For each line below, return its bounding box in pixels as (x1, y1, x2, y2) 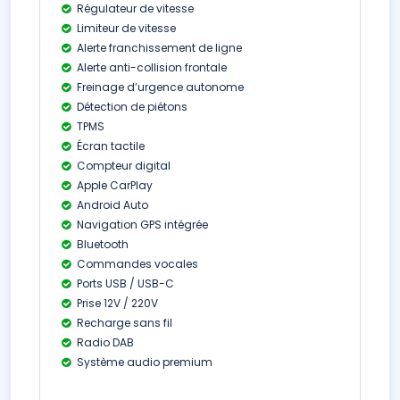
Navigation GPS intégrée (74, 217, 208, 232)
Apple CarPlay (74, 178, 153, 193)
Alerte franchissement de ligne (74, 40, 242, 55)
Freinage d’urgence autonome (74, 79, 244, 95)
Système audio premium (74, 354, 212, 370)
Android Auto (74, 197, 148, 212)
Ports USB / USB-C (74, 276, 174, 291)
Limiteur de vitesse (74, 21, 176, 36)
